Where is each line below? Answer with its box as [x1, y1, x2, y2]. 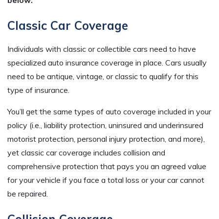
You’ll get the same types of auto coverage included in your [7, 106, 211, 116]
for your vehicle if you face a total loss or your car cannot [7, 175, 204, 185]
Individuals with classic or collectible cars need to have [7, 44, 196, 54]
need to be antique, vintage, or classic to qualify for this [7, 71, 198, 81]
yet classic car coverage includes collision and [7, 147, 165, 157]
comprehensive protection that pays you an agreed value [7, 161, 206, 171]
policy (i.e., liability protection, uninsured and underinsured [7, 120, 203, 130]
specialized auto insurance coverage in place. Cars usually [7, 57, 207, 67]
